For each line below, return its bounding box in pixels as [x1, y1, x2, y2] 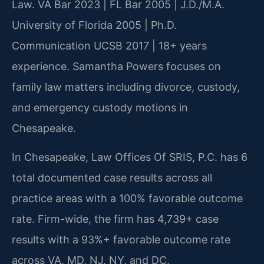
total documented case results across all [12, 171, 212, 184]
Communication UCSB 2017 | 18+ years [12, 39, 207, 52]
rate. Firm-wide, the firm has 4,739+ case [12, 213, 219, 226]
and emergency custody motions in [12, 101, 188, 114]
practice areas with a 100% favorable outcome [12, 192, 243, 205]
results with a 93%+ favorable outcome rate [12, 233, 230, 246]
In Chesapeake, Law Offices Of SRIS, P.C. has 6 [12, 151, 247, 164]
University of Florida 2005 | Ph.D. [12, 18, 177, 31]
